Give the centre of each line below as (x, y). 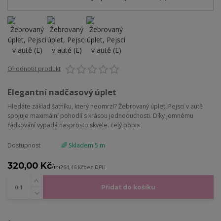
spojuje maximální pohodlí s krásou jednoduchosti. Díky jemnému (100, 115)
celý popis (125, 125)
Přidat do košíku (128, 187)
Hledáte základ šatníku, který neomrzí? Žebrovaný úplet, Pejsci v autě (105, 106)
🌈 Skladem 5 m (83, 145)
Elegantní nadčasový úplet (62, 92)
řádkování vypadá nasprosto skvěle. (59, 125)
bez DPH (94, 167)
